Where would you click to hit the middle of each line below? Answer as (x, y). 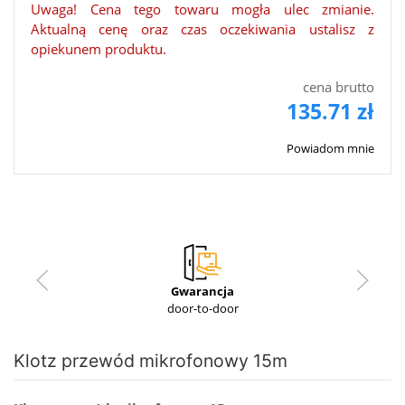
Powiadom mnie (330, 149)
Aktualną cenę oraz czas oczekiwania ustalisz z (202, 29)
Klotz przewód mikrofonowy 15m (151, 361)
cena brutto (339, 87)
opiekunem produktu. (99, 49)
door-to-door (202, 309)
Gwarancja (202, 292)
